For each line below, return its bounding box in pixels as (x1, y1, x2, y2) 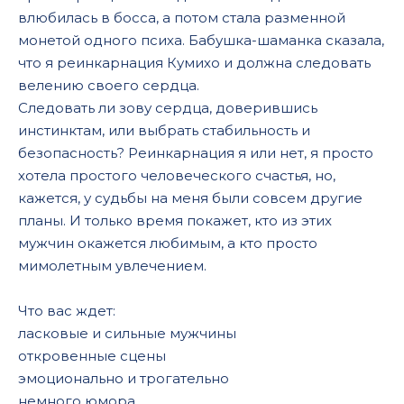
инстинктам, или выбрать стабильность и (18, 121, 310, 139)
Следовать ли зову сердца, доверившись (18, 98, 317, 116)
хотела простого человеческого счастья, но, (18, 166, 335, 184)
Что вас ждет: (18, 301, 115, 319)
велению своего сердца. (18, 76, 199, 94)
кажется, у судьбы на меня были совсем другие (18, 188, 363, 207)
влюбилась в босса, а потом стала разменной (18, 8, 345, 26)
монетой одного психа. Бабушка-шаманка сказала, (18, 31, 384, 49)
